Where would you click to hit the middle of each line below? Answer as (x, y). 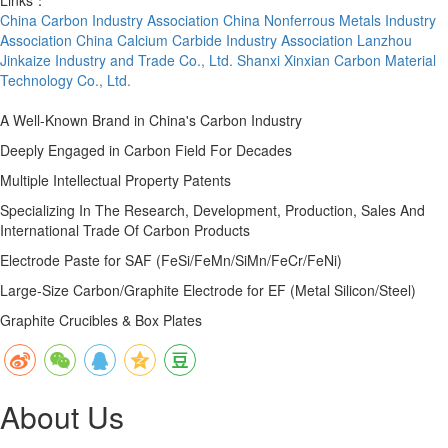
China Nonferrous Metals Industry (329, 19)
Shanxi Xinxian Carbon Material (336, 59)
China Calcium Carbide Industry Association (214, 39)
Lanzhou (384, 39)
